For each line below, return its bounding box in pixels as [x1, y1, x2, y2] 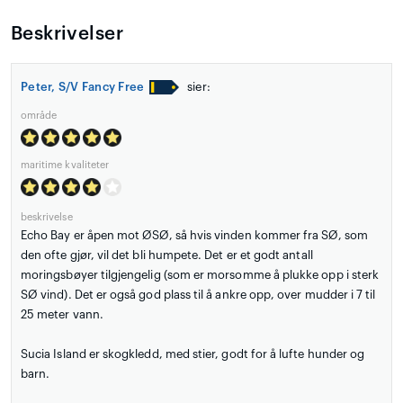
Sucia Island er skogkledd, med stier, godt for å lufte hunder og [21, 347, 365, 360]
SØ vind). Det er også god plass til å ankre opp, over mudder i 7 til [21, 288, 376, 300]
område [21, 110, 58, 121]
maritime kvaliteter [21, 159, 110, 170]
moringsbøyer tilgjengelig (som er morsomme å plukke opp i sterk [21, 268, 380, 281]
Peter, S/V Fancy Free [21, 80, 145, 93]
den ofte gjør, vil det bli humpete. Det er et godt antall [21, 248, 313, 261]
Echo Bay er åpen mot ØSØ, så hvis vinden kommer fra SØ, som [21, 228, 368, 241]
